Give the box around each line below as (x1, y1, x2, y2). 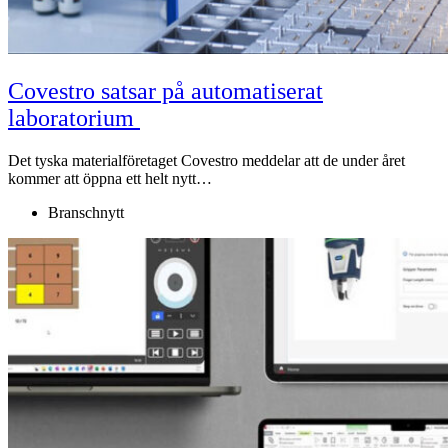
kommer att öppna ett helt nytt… (8, 169, 212, 187)
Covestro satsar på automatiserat (8, 77, 323, 104)
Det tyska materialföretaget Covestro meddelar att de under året (8, 151, 405, 169)
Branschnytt (48, 203, 124, 221)
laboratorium (8, 104, 140, 131)
